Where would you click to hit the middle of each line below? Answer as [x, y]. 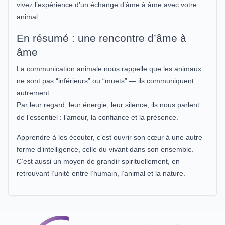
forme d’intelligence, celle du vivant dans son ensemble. [105, 149]
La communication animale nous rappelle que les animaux [109, 69]
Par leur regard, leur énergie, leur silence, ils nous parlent [108, 105]
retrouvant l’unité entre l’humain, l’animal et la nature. [101, 173]
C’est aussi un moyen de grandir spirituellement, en [98, 161]
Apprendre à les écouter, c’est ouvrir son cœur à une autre [109, 137]
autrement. [34, 93]
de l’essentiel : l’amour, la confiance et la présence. [97, 117]
